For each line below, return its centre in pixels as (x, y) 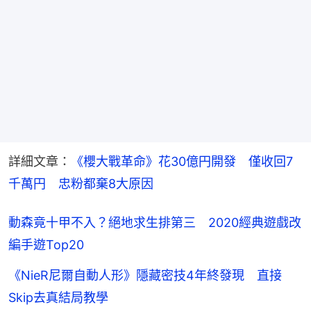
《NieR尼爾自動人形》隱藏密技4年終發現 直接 (145, 276)
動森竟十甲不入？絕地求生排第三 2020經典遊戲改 (155, 223)
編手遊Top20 (46, 245)
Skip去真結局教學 (58, 298)
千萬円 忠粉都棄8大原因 (81, 184)
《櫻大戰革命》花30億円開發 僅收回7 (182, 162)
